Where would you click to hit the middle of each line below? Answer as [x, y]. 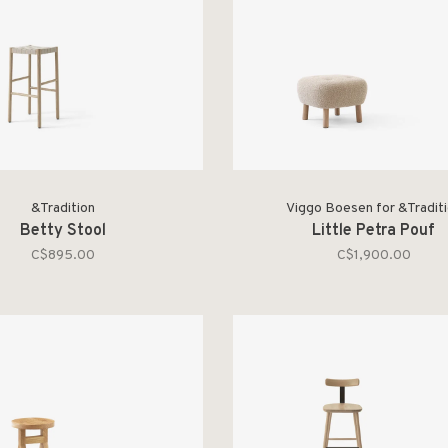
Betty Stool [62, 230]
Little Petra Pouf [374, 230]
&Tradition [62, 208]
